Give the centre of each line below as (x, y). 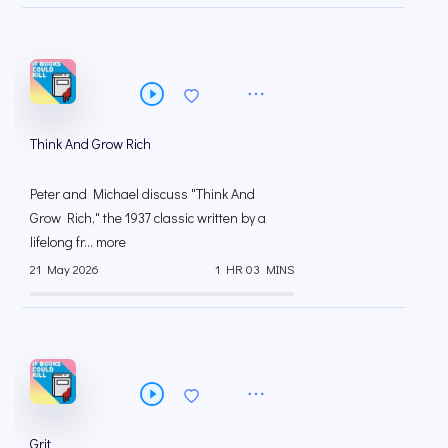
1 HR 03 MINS (254, 269)
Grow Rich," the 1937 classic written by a (148, 217)
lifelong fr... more (78, 241)
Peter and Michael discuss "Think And (142, 193)
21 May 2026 (64, 269)
